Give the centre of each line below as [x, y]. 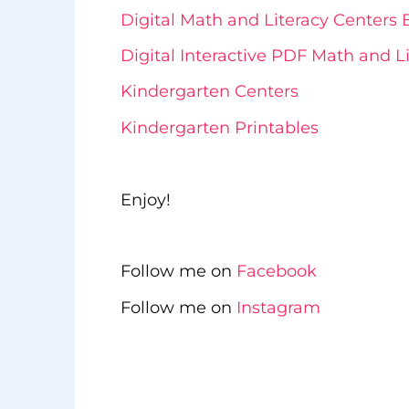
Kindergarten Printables [220, 127]
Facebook [277, 272]
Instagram [278, 307]
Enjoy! [146, 199]
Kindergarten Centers [210, 92]
